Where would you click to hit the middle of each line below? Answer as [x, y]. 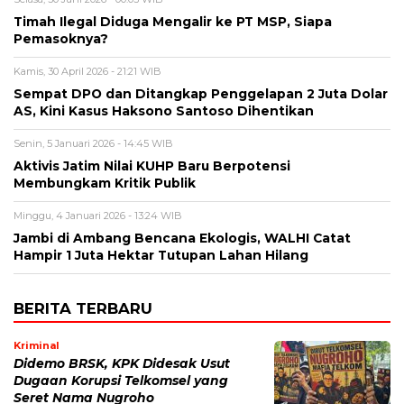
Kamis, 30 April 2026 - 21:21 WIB [87, 71]
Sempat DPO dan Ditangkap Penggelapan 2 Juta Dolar [201, 93]
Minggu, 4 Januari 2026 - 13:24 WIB [98, 215]
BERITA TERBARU [83, 308]
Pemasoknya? [61, 38]
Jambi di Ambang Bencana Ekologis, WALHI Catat [182, 238]
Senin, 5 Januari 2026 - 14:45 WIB [93, 143]
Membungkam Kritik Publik [105, 183]
